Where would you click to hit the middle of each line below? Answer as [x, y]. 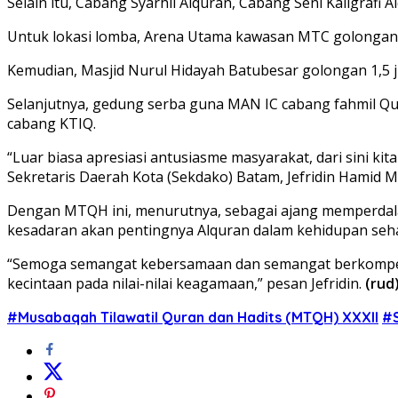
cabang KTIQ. [52, 123]
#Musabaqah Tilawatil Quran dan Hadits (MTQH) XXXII [193, 317]
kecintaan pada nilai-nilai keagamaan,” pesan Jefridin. [186, 283]
